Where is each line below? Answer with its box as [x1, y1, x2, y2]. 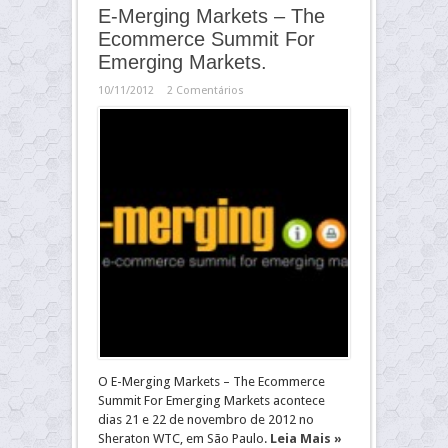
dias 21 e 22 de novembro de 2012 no [98, 412, 314, 427]
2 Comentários [167, 84, 244, 97]
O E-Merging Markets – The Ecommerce [98, 374, 325, 389]
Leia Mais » [270, 431, 342, 446]
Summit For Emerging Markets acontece [98, 393, 325, 408]
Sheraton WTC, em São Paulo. [98, 431, 270, 446]
